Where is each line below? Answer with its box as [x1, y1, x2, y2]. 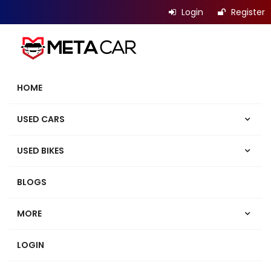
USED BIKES [17, 145, 64, 157]
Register [229, 6, 265, 18]
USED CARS [17, 113, 65, 125]
